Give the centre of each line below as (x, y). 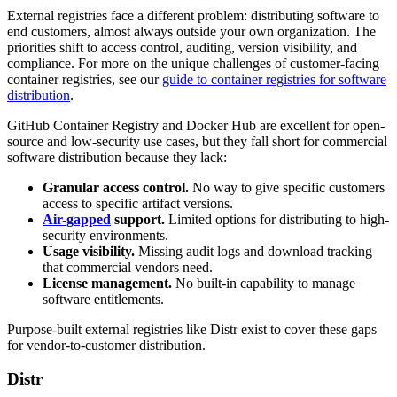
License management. (107, 283)
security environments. (105, 235)
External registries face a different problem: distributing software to (193, 15)
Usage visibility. (89, 251)
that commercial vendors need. (128, 267)
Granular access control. (116, 187)
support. (138, 219)
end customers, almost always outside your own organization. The (191, 31)
